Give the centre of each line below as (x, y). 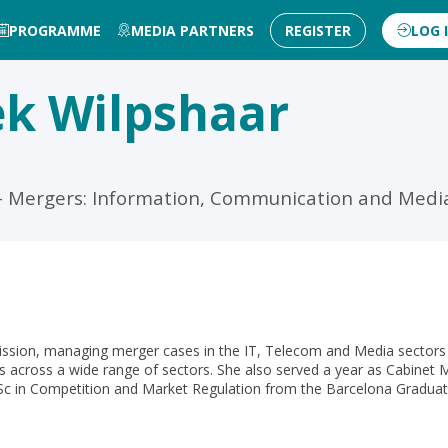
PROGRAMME (55, 30)
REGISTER (318, 30)
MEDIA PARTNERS (192, 30)
